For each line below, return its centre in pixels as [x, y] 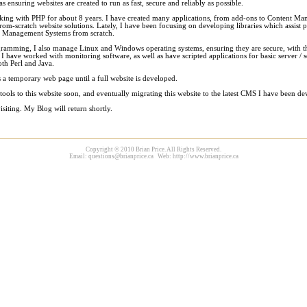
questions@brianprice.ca [121, 156]
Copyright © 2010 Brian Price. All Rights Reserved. [153, 149]
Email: [78, 156]
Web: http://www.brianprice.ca [196, 156]
